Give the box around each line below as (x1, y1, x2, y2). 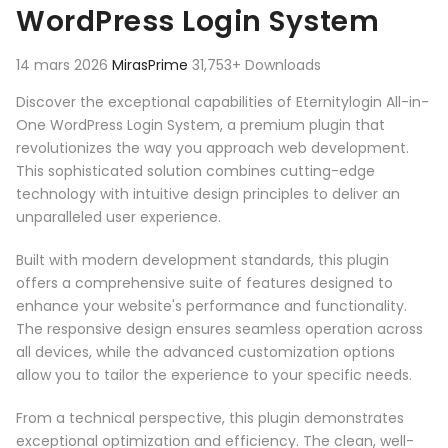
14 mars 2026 (16, 55, 112, 76)
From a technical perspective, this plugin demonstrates (16, 408, 404, 429)
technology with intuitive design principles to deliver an (16, 184, 400, 205)
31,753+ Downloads (192, 55, 321, 76)
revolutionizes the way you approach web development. (16, 138, 409, 159)
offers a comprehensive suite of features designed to (16, 273, 393, 294)
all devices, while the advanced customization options (16, 342, 395, 363)
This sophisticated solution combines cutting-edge (16, 161, 375, 182)
